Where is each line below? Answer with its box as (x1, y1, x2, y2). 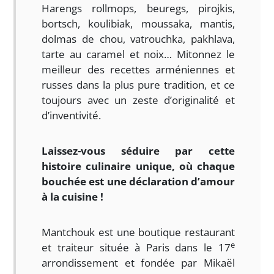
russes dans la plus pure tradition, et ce (42, 78, 235, 92)
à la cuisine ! (42, 190, 106, 204)
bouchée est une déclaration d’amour (42, 174, 235, 188)
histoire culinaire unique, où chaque (42, 159, 235, 173)
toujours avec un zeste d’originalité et (42, 93, 235, 107)
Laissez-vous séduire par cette (42, 144, 235, 158)
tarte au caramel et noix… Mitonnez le (42, 47, 235, 61)
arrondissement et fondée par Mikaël (42, 256, 235, 270)
